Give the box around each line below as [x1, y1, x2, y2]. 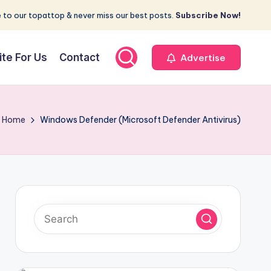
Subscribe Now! [175, 10, 241, 20]
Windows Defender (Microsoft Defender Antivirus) [40, 114, 241, 125]
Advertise [178, 51, 226, 64]
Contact [59, 51, 100, 64]
